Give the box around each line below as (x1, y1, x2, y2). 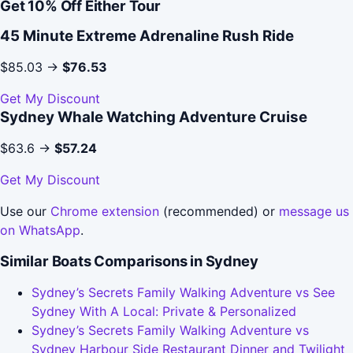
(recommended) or (159, 203, 279, 219)
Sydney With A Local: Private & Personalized (32, 303, 296, 319)
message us (279, 203, 349, 219)
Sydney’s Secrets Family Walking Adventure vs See (32, 284, 335, 300)
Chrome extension (50, 203, 159, 219)
